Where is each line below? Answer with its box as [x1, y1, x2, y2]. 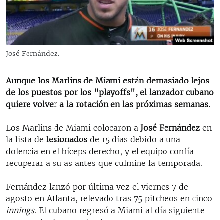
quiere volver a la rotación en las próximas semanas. [6, 99, 210, 109]
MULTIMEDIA [8, 39, 50, 49]
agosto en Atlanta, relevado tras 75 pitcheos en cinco [6, 193, 212, 203]
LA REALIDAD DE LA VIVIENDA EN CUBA [16, 57, 145, 65]
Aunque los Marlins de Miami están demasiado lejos [6, 75, 209, 85]
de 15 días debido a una [87, 134, 180, 144]
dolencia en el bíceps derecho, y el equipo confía [6, 146, 193, 156]
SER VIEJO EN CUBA [16, 75, 83, 83]
